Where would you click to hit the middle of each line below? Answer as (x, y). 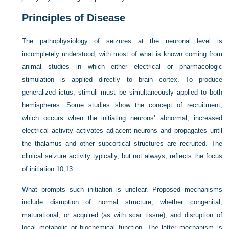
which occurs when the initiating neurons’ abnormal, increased (122, 118)
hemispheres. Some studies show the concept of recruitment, (122, 105)
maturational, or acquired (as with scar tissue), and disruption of (122, 215)
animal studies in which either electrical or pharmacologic (122, 67)
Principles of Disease (74, 18)
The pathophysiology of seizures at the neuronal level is (122, 41)
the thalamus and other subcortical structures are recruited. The (122, 143)
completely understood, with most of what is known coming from (125, 54)
